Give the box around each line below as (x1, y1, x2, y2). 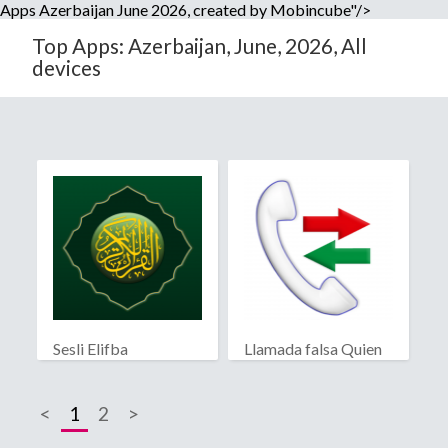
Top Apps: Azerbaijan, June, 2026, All (32, 33, 367, 58)
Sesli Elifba (53, 339, 128, 359)
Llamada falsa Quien (243, 339, 382, 359)
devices (32, 55, 101, 80)
